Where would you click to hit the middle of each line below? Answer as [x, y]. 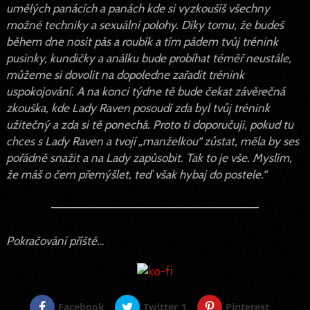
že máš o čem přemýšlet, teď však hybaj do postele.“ [136, 174]
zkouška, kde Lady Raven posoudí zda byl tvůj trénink [138, 108]
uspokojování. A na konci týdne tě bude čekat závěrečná [145, 91]
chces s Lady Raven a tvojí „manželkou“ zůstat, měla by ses [152, 141]
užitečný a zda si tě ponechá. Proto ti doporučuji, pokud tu [149, 124]
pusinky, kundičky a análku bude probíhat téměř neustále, [148, 58]
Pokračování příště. [53, 240]
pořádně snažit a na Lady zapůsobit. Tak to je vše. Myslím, [149, 157]
